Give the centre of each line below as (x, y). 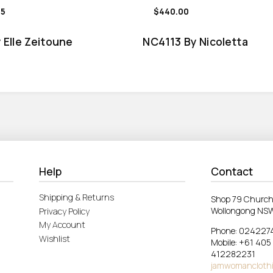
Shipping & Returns (76, 197)
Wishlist (55, 239)
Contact (232, 172)
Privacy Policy (64, 211)
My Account (62, 225)
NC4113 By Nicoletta (195, 41)
